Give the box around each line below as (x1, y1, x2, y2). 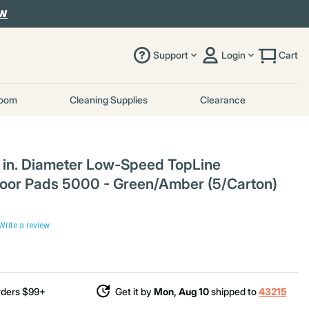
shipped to (209, 286, 259, 297)
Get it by (115, 286, 154, 297)
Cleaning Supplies (70, 94, 148, 106)
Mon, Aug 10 (154, 286, 210, 297)
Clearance (200, 94, 246, 106)
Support (152, 49, 188, 61)
